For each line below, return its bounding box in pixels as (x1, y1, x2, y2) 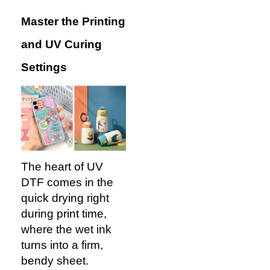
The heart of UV (21, 160, 103, 173)
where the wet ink (21, 223, 111, 236)
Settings (21, 60, 67, 74)
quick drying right (21, 192, 109, 204)
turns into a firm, (21, 239, 103, 251)
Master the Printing (21, 14, 125, 28)
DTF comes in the (21, 176, 113, 189)
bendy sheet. (21, 254, 89, 267)
